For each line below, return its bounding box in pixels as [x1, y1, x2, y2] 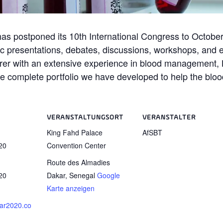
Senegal [69, 170, 95, 181]
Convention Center [46, 140, 106, 150]
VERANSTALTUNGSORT [46, 113, 123, 121]
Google [97, 170, 120, 181]
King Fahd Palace [46, 127, 103, 137]
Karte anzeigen [46, 183, 95, 194]
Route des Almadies [46, 157, 110, 168]
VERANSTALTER [142, 113, 196, 121]
